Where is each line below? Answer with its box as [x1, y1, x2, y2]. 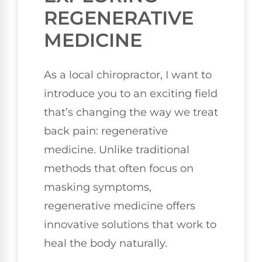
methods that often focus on [44, 161, 194, 175]
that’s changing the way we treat [44, 105, 218, 119]
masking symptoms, [44, 180, 151, 194]
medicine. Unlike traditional [44, 143, 189, 156]
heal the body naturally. [44, 236, 167, 250]
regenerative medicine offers [44, 199, 195, 212]
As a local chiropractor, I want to [44, 68, 212, 81]
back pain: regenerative [44, 124, 168, 137]
